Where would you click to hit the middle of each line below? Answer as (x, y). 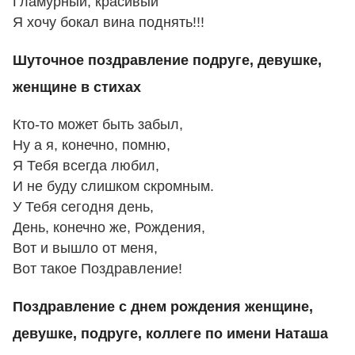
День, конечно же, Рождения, (109, 228)
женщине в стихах (77, 87)
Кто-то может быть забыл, (98, 125)
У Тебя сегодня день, (83, 207)
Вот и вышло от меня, (85, 248)
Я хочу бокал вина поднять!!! (109, 23)
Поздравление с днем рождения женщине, (163, 306)
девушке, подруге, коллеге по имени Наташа (170, 333)
